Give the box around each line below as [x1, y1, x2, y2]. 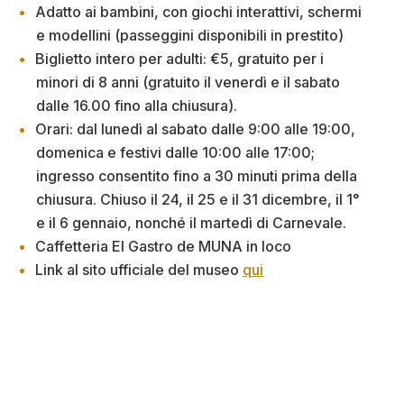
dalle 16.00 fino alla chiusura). [36, 96, 237, 115]
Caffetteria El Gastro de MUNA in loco [35, 236, 291, 255]
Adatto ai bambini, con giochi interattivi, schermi [35, 2, 362, 21]
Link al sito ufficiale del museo [35, 260, 243, 279]
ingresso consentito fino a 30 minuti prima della [36, 166, 357, 185]
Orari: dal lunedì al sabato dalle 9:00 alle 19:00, [35, 119, 355, 138]
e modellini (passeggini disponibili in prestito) [36, 25, 344, 44]
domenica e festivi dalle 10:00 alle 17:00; [36, 142, 315, 161]
